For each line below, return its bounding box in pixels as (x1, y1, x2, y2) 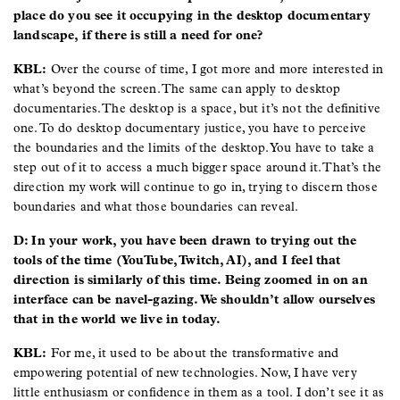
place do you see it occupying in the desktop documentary (13, 7, 371, 23)
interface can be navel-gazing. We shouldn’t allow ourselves (13, 291, 375, 307)
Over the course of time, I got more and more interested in (50, 61, 384, 77)
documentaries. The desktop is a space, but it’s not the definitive (13, 100, 380, 116)
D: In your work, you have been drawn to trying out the (13, 232, 357, 248)
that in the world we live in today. (13, 311, 225, 327)
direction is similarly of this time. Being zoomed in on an (13, 271, 368, 287)
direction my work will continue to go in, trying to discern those (13, 179, 378, 195)
